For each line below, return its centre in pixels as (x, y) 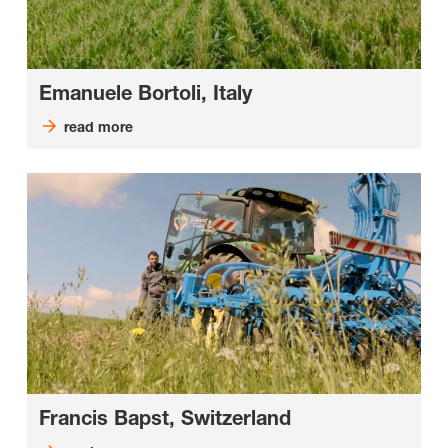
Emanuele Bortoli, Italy (145, 92)
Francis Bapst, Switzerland (165, 418)
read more (98, 126)
